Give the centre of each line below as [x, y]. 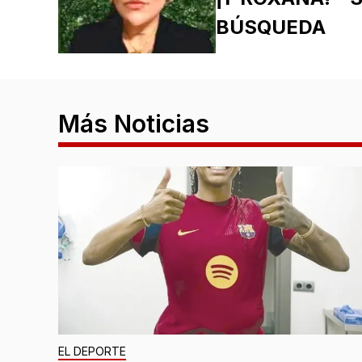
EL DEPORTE [92, 351]
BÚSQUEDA [270, 27]
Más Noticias [134, 124]
